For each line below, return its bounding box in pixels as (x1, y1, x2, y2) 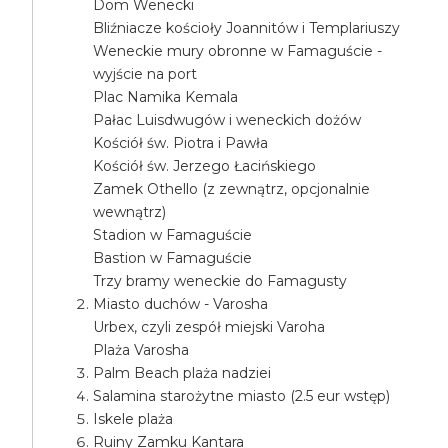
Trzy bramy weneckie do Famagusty (93, 272, 348, 290)
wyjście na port (93, 65, 198, 83)
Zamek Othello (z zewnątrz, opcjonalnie (93, 180, 371, 198)
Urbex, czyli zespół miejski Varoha (93, 318, 326, 336)
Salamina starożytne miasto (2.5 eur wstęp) (93, 387, 391, 405)
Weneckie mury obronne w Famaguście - (93, 42, 383, 60)
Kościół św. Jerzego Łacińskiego (93, 157, 317, 175)
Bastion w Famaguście (93, 249, 253, 267)
